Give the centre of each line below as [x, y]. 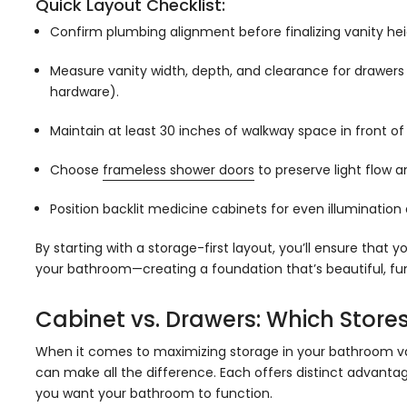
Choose [76, 170]
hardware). [84, 92]
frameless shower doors [179, 170]
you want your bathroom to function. [154, 393]
